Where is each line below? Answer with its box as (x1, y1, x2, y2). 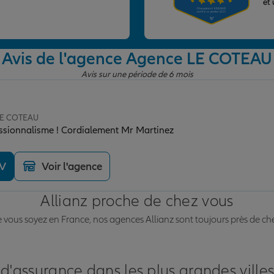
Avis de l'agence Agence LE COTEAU (2, 48, 272, 70)
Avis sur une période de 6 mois (81, 69, 193, 80)
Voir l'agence (42, 160, 102, 174)
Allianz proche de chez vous (40, 191, 234, 212)
